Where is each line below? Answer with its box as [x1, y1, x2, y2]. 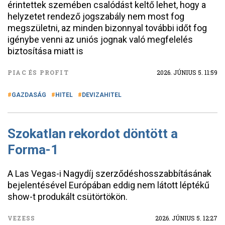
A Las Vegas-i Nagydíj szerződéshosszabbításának [8, 168, 211, 179]
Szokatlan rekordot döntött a [8, 126, 178, 141]
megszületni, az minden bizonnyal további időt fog [8, 23, 207, 33]
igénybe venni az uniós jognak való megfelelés [8, 34, 193, 45]
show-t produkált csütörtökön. [8, 191, 128, 202]
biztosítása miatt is [8, 46, 83, 56]
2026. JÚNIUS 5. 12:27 [155, 214, 217, 222]
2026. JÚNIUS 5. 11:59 [157, 68, 217, 76]
